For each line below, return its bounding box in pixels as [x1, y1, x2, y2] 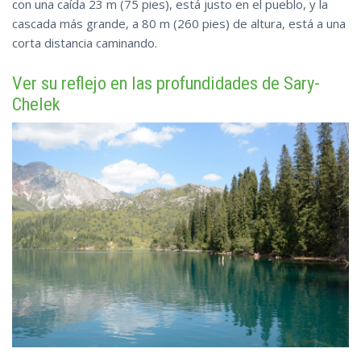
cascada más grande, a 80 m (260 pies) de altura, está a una [12, 15, 346, 32]
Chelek [12, 93, 60, 115]
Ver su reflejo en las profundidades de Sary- [12, 73, 320, 94]
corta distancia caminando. [12, 35, 157, 52]
